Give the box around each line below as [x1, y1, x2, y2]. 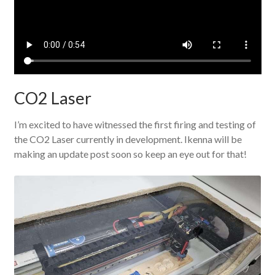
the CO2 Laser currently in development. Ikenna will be [14, 133, 242, 145]
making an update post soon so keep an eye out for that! [14, 148, 247, 160]
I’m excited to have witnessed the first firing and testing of [14, 118, 256, 131]
